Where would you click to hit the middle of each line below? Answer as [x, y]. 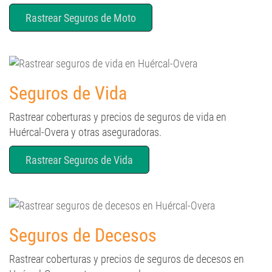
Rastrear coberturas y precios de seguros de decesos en [127, 239]
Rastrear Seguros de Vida [79, 140]
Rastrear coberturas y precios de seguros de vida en [118, 97]
